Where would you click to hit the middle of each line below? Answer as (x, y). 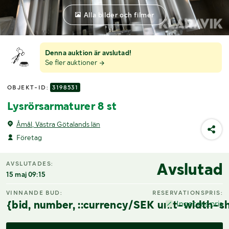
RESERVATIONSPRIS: (188, 192)
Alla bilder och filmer (119, 15)
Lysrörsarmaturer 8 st (62, 106)
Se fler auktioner (72, 63)
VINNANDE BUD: (35, 192)
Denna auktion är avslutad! (88, 53)
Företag (29, 137)
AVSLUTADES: (30, 164)
